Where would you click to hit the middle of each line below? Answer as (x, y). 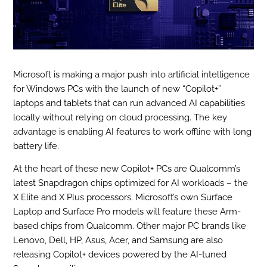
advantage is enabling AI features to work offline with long (133, 132)
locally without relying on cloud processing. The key (120, 117)
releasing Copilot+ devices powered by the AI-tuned (120, 255)
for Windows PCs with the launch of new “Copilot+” (117, 89)
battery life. (36, 146)
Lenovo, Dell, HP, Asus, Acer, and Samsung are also (118, 240)
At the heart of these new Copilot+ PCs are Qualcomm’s (127, 169)
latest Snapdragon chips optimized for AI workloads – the (131, 183)
